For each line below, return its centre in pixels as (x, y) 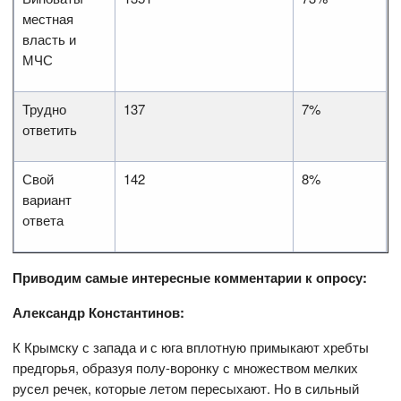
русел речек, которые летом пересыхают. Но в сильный (186, 388)
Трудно (45, 109)
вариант (47, 200)
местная (48, 19)
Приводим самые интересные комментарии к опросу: (190, 278)
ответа (43, 220)
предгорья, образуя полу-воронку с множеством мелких (186, 368)
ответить (50, 130)
